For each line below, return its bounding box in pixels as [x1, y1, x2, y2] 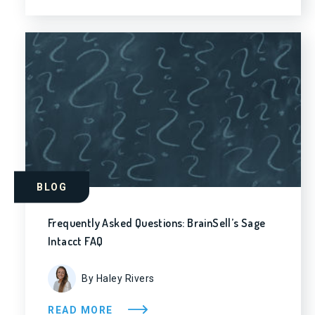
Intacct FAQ [48, 234, 103, 248]
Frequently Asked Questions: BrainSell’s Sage [48, 216, 266, 230]
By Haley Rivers [82, 272, 155, 284]
